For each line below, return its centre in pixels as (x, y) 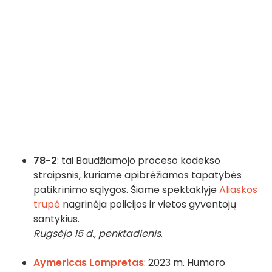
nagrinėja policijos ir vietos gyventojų (148, 205)
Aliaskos (238, 190)
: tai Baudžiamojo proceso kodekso (139, 161)
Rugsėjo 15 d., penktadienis (97, 234)
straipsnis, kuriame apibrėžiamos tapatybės (138, 175)
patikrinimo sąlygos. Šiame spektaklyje (126, 190)
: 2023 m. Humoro (185, 263)
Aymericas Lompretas (89, 263)
